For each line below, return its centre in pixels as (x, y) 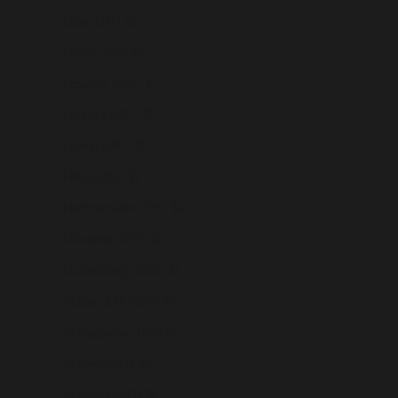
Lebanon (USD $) (110, 83)
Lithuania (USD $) (111, 238)
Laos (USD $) (99, 20)
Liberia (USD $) (104, 145)
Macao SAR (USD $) (119, 300)
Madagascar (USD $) (119, 331)
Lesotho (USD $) (108, 114)
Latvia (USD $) (103, 52)
